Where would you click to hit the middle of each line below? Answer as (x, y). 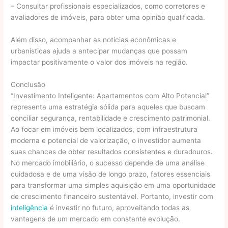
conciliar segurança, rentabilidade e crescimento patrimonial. (111, 118)
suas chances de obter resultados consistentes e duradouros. (112, 152)
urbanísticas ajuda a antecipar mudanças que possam (99, 51)
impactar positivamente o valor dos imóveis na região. (99, 62)
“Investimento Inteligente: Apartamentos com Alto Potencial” (110, 96)
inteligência (30, 208)
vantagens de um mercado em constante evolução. (96, 219)
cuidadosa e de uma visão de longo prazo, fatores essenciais (111, 174)
